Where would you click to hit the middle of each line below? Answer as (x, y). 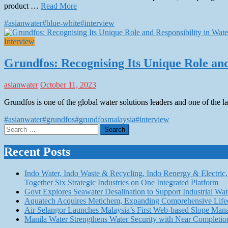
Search (15, 128)
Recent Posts (37, 151)
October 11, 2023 (68, 84)
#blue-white (61, 23)
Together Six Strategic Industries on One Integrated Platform (121, 182)
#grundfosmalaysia (105, 119)
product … (22, 6)
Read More (59, 6)
